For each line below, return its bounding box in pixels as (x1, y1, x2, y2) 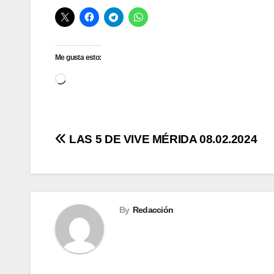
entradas (54, 182, 130, 204)
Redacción (132, 205, 174, 215)
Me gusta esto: (55, 53, 102, 62)
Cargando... (65, 72, 116, 83)
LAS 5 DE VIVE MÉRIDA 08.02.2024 (66, 133, 257, 146)
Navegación (54, 131, 156, 154)
